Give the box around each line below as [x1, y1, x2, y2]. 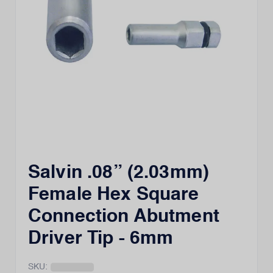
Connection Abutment [28, 208, 219, 226]
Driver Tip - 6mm [28, 230, 174, 248]
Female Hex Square [28, 186, 199, 204]
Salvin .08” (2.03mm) [28, 164, 210, 182]
